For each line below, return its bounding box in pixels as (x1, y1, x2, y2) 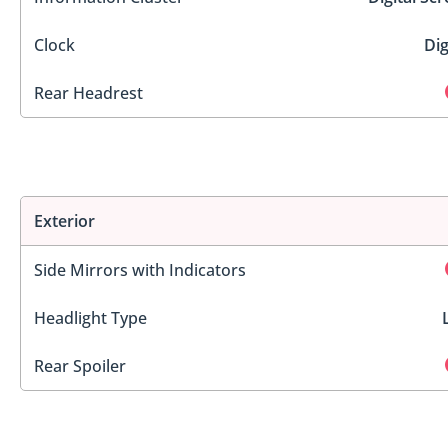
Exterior (34, 209, 95, 232)
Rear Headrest (34, 82, 143, 105)
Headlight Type (34, 306, 147, 329)
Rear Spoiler (34, 354, 126, 377)
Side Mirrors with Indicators (34, 258, 246, 281)
